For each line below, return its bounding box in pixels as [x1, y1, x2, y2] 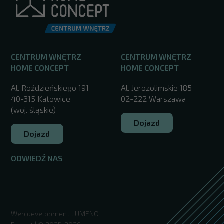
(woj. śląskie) [10, 104, 56, 114]
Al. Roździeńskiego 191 [10, 82, 89, 92]
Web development [10, 209, 71, 218]
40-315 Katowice [10, 93, 70, 103]
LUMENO [71, 209, 99, 218]
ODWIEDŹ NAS [10, 153, 63, 163]
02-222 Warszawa [120, 93, 186, 103]
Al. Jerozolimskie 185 [120, 82, 192, 92]
